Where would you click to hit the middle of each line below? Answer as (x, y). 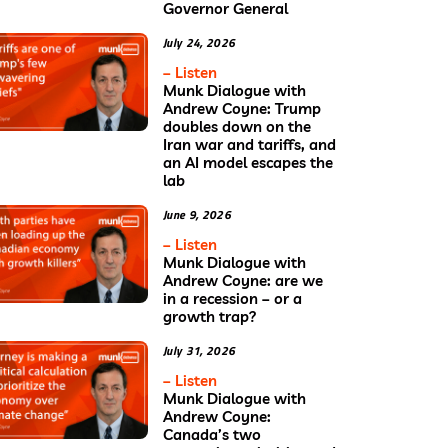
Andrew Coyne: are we (243, 280)
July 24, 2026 (199, 42)
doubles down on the (237, 126)
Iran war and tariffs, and (249, 144)
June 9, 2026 (197, 214)
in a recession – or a (232, 298)
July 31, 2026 (199, 350)
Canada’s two (212, 434)
